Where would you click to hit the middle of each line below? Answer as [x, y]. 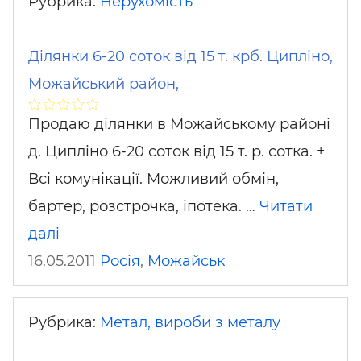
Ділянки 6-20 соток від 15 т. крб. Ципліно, [180, 56]
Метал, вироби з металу [190, 322]
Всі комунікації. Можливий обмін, [154, 178]
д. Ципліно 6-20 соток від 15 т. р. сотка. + [176, 151]
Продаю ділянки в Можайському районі [179, 124]
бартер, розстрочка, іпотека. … [144, 206]
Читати [286, 206]
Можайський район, [104, 83]
